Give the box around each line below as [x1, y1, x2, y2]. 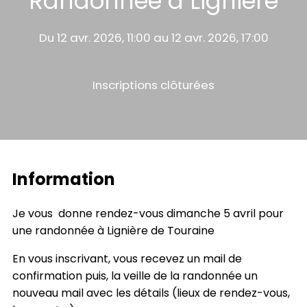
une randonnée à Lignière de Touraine [12, 223, 214, 238]
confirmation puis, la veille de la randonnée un [12, 268, 258, 284]
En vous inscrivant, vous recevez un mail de [12, 251, 242, 267]
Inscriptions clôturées [93, 76, 214, 93]
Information [12, 168, 115, 191]
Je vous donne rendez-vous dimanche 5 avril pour [12, 206, 284, 221]
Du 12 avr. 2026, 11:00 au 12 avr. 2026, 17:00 [38, 29, 269, 46]
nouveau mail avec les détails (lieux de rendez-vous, [12, 285, 290, 301]
